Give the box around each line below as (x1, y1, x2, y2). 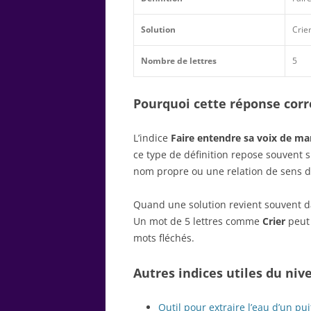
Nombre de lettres (141, 54, 217, 67)
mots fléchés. (133, 230, 194, 244)
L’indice (133, 131, 171, 144)
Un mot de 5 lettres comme (133, 214, 262, 228)
